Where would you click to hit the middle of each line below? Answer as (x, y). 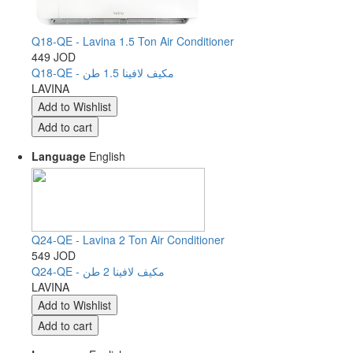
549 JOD (54, 255)
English (106, 156)
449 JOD (54, 57)
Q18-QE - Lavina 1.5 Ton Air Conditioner (133, 41)
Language (59, 156)
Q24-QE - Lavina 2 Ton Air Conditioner (128, 240)
